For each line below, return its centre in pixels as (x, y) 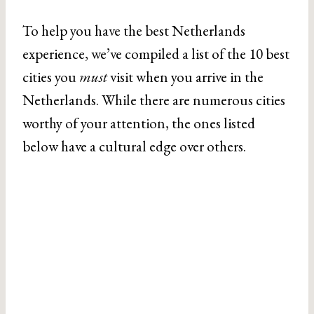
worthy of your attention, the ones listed (139, 123)
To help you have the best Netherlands (134, 30)
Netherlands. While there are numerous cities (154, 100)
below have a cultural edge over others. (134, 146)
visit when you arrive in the (185, 77)
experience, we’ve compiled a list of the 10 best (156, 54)
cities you (51, 77)
